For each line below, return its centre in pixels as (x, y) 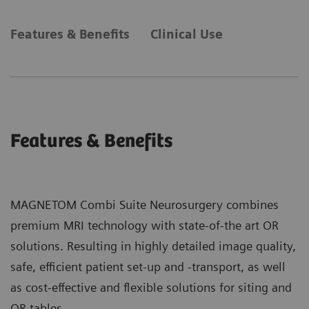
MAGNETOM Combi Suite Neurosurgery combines (144, 204)
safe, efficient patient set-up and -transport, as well (148, 266)
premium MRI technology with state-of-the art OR (144, 225)
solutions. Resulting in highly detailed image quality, (153, 246)
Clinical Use (187, 34)
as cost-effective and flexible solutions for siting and (151, 287)
